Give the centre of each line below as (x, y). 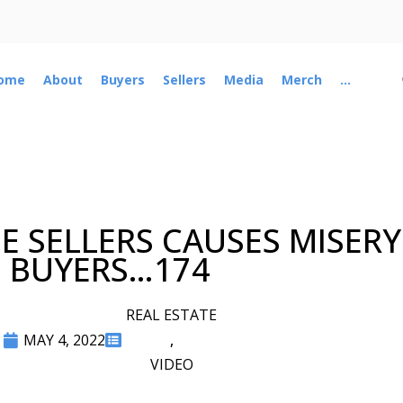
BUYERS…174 (110, 270)
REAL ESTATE (171, 315)
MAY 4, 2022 (64, 340)
